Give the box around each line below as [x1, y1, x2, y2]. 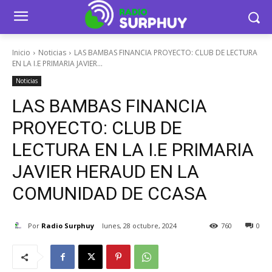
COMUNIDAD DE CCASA [12, 183, 207, 204]
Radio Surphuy [41, 220, 94, 230]
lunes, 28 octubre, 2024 [102, 221, 177, 231]
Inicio [12, 47, 30, 58]
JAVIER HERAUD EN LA [12, 161, 199, 182]
